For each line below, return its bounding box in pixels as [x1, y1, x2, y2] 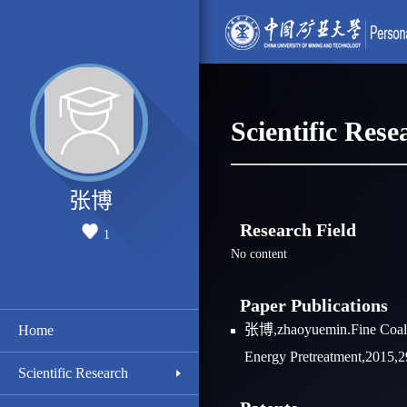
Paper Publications [230, 295, 388, 315]
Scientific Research [18, 365, 128, 381]
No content [230, 247, 287, 261]
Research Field [230, 220, 356, 240]
